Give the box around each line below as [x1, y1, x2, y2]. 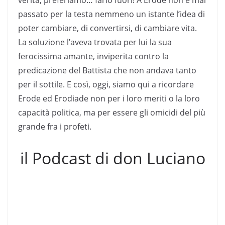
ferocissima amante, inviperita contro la [18, 50, 169, 62]
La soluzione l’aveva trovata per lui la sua [18, 36, 172, 48]
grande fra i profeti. [18, 121, 91, 132]
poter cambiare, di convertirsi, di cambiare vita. [18, 22, 197, 34]
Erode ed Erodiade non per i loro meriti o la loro [18, 92, 200, 104]
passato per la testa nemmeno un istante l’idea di [18, 8, 205, 20]
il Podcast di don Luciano [20, 147, 205, 169]
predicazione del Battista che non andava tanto [18, 64, 196, 76]
